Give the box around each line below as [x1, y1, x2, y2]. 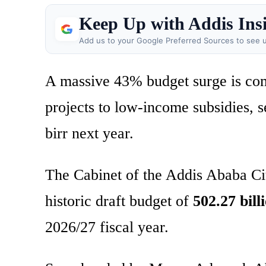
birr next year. [45, 125, 134, 142]
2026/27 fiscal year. [45, 218, 169, 236]
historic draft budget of [45, 192, 193, 210]
